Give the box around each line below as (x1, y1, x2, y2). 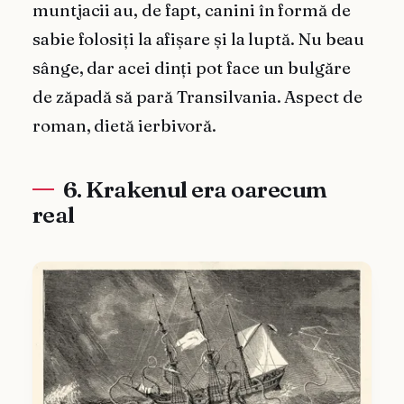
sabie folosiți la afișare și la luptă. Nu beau (32, 29, 365, 50)
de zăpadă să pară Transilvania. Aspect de (32, 87, 363, 108)
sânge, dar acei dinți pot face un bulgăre (32, 58, 351, 79)
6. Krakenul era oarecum (62, 175, 327, 205)
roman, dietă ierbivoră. (32, 115, 217, 137)
